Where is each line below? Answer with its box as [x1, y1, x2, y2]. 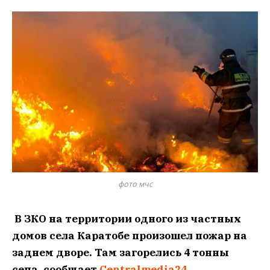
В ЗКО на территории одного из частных [12, 212, 241, 225]
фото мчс [118, 178, 152, 189]
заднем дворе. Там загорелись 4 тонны [12, 245, 229, 259]
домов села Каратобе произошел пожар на [12, 228, 247, 242]
